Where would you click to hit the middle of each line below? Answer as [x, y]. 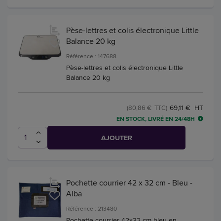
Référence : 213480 [92, 209]
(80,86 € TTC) [147, 107]
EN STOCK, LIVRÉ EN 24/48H [156, 119]
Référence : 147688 [91, 56]
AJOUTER [116, 138]
